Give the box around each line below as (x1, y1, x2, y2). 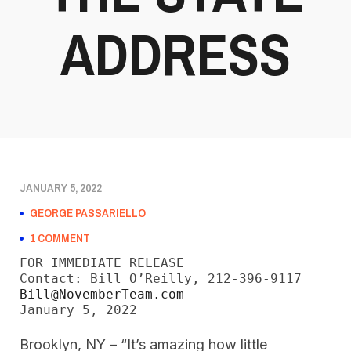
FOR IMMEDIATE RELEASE (20, 255, 184, 270)
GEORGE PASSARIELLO (30, 204, 146, 221)
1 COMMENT (30, 230, 90, 246)
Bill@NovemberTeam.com (20, 287, 184, 302)
